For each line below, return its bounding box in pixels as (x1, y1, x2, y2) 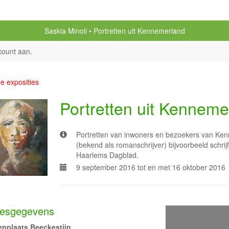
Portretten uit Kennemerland (93, 26, 185, 36)
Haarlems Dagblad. (76, 150, 139, 160)
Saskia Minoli (44, 26, 87, 36)
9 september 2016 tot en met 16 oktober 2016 (76, 162, 225, 172)
